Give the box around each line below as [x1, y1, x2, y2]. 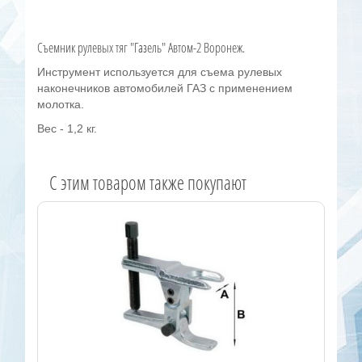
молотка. [37, 98, 85, 112]
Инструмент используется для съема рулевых [37, 65, 283, 79]
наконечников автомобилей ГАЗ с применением [37, 82, 293, 95]
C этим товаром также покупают [49, 170, 247, 196]
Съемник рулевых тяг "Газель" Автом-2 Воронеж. [37, 39, 246, 57]
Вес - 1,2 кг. [37, 122, 98, 136]
